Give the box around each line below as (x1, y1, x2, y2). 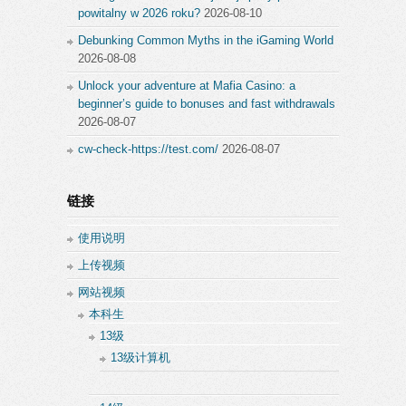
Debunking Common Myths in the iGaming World (78, 34, 333, 47)
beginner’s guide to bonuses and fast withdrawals (78, 97, 335, 111)
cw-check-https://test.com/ (78, 142, 218, 156)
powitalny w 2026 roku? (78, 6, 200, 20)
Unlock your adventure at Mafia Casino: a (78, 79, 295, 92)
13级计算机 (111, 351, 170, 364)
